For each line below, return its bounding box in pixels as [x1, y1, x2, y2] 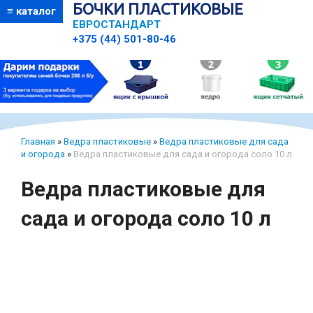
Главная [21, 136, 55, 147]
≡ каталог [7, 5, 56, 17]
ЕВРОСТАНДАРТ [73, 18, 161, 31]
